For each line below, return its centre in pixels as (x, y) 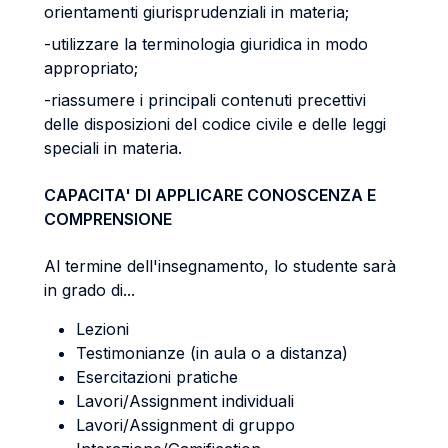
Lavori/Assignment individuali (185, 401)
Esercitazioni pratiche (157, 377)
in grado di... (89, 290)
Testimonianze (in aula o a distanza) (212, 353)
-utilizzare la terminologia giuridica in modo (206, 44)
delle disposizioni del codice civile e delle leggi (215, 124)
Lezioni (102, 329)
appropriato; (91, 68)
